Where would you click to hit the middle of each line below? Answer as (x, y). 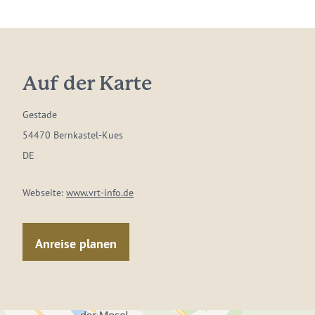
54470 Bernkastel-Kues (73, 135)
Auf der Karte (87, 84)
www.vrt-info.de (100, 193)
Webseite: (44, 193)
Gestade (40, 115)
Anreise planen (76, 243)
